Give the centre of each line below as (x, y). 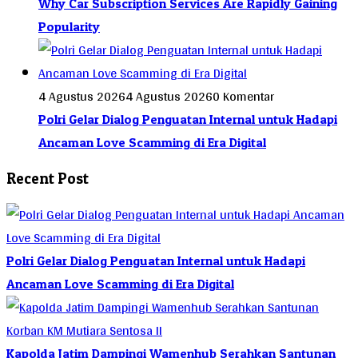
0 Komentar (243, 97)
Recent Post (48, 178)
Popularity (69, 27)
